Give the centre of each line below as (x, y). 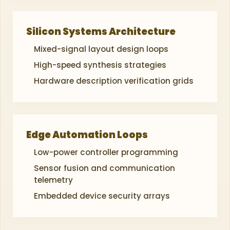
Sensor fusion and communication (104, 168)
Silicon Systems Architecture (101, 32)
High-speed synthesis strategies (100, 65)
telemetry (53, 180)
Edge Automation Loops (87, 135)
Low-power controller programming (106, 152)
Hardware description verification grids (114, 81)
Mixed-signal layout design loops (101, 49)
